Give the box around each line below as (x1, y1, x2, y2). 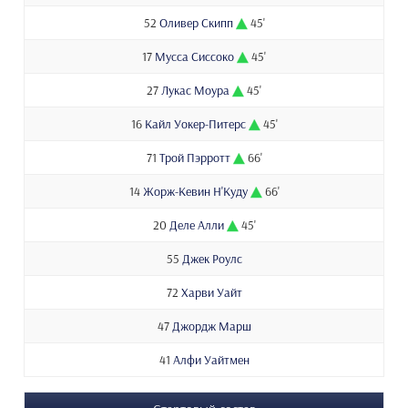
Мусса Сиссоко (155, 48, 234, 66)
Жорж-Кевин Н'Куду (142, 183, 248, 200)
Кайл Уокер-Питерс (144, 116, 246, 133)
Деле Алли (168, 217, 224, 234)
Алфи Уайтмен (172, 352, 250, 369)
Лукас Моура (161, 82, 229, 99)
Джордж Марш (171, 318, 251, 335)
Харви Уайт (180, 284, 242, 301)
